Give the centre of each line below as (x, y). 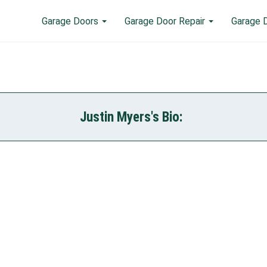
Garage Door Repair (166, 21)
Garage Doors (71, 21)
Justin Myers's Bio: (131, 117)
